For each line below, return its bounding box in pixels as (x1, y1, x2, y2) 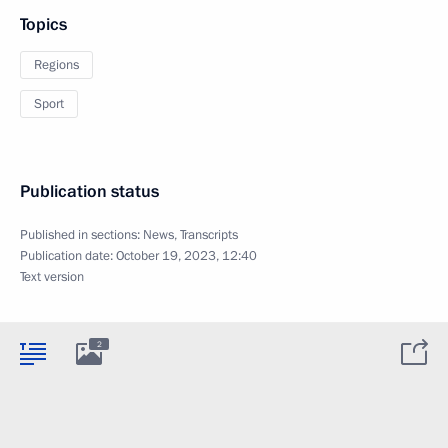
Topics (20, 13, 67, 37)
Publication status (20, 180, 159, 204)
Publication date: (20, 247, 116, 266)
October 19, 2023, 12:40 (116, 247, 257, 266)
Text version (20, 268, 84, 287)
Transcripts (180, 226, 238, 245)
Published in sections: (20, 226, 143, 245)
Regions (34, 56, 79, 75)
